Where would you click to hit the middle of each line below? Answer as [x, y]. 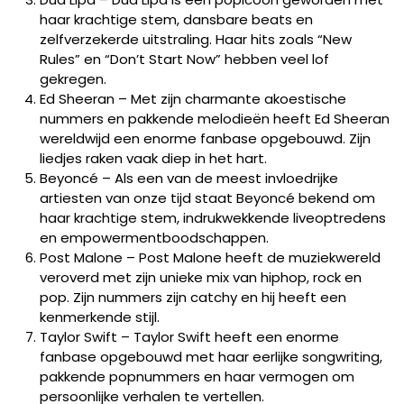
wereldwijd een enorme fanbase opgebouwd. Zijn [205, 138]
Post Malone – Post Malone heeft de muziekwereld [210, 257]
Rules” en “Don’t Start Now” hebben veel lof [184, 59]
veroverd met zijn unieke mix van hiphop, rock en [201, 277]
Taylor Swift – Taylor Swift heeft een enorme [189, 337]
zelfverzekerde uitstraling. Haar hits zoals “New [196, 39]
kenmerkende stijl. [100, 317]
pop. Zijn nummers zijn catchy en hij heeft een [193, 297]
